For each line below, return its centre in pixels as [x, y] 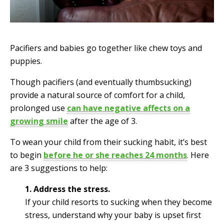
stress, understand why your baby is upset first [113, 215]
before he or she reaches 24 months [115, 155]
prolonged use [37, 108]
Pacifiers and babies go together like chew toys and [106, 48]
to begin [26, 155]
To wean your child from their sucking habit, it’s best [108, 142]
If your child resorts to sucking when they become [118, 202]
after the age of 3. [103, 121]
